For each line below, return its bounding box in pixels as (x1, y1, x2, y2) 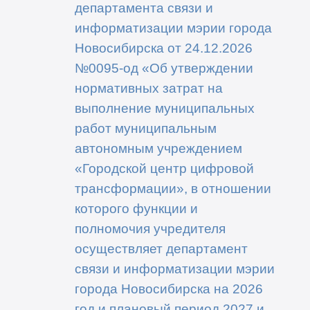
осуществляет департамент (74, 240, 248, 256)
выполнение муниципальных (74, 100, 255, 116)
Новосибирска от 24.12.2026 (74, 39, 253, 55)
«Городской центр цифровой (74, 160, 254, 176)
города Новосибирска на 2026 (74, 280, 263, 296)
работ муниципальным (74, 120, 217, 136)
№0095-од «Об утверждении (74, 60, 253, 75)
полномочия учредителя (74, 220, 226, 236)
